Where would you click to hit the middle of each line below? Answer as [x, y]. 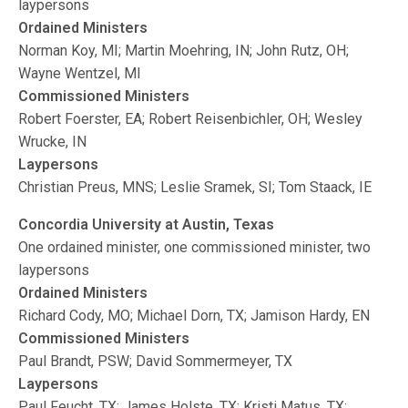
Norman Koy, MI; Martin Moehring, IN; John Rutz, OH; [184, 51]
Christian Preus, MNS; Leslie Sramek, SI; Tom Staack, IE [195, 187]
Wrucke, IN [53, 142]
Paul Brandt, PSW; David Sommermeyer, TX [156, 361]
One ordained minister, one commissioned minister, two [195, 247]
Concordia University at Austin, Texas [147, 224]
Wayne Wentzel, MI [80, 73]
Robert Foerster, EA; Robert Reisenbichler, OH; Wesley [191, 119]
